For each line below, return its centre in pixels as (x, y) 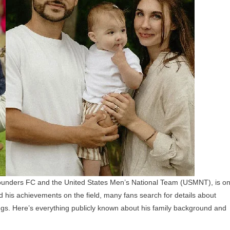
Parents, (15, 25)
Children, (16, 12)
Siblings (14, 50)
